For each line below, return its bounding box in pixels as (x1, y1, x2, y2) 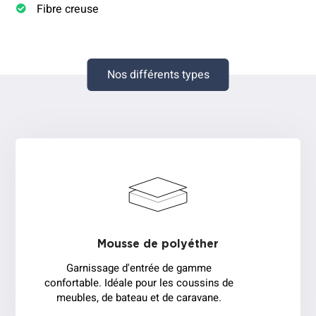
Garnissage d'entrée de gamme (66, 260, 212, 276)
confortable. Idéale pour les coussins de (44, 275, 234, 291)
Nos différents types (107, 66, 209, 84)
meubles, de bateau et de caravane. (56, 290, 222, 306)
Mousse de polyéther (97, 238, 219, 250)
